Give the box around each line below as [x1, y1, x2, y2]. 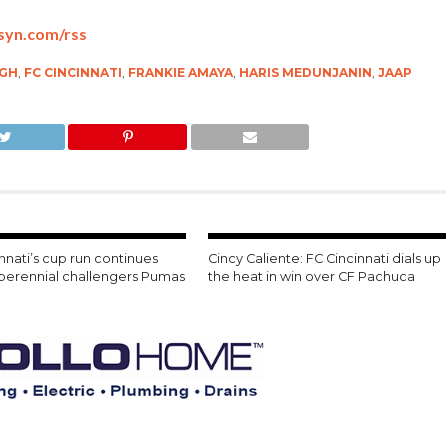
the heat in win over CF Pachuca [208, 268, 416, 284]
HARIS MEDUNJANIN [238, 64, 372, 80]
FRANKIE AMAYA [127, 64, 233, 80]
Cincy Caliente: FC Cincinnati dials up [208, 250, 442, 266]
